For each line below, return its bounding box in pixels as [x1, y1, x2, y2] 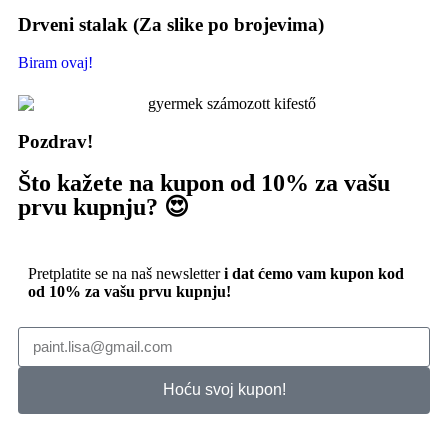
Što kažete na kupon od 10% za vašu [18, 169, 390, 196]
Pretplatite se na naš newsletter [28, 264, 224, 282]
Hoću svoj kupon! [162, 381, 286, 399]
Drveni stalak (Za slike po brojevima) [18, 13, 324, 35]
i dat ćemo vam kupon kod [224, 264, 404, 282]
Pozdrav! [18, 130, 93, 152]
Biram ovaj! [18, 54, 93, 72]
